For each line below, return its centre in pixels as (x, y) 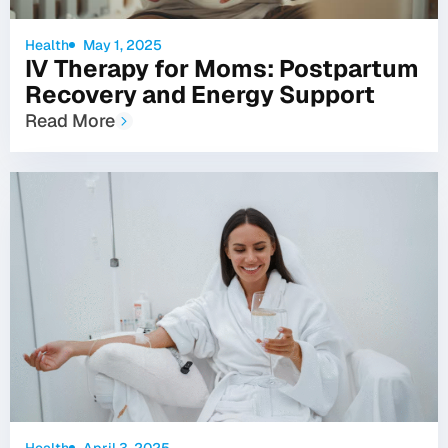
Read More (70, 120)
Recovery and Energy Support (200, 94)
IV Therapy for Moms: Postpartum (222, 68)
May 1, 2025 (122, 44)
